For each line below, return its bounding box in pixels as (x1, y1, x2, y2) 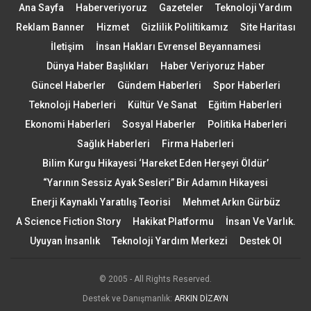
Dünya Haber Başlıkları (46, 60, 149, 72)
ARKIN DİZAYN (174, 294, 228, 304)
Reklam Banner (15, 22, 85, 33)
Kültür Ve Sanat (128, 99, 196, 111)
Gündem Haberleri (117, 80, 201, 92)
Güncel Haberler (31, 80, 106, 92)
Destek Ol (239, 235, 282, 247)
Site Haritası (239, 22, 296, 33)
